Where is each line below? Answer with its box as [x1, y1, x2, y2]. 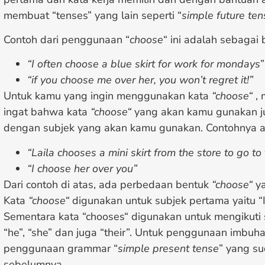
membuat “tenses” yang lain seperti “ [4, 8, 182, 22]
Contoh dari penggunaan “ [4, 33, 130, 47]
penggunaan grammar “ [4, 241, 118, 256]
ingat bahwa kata [4, 105, 91, 119]
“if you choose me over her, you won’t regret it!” [27, 73, 253, 88]
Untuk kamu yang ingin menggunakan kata [4, 89, 212, 104]
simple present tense [118, 241, 219, 256]
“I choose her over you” [27, 161, 137, 176]
